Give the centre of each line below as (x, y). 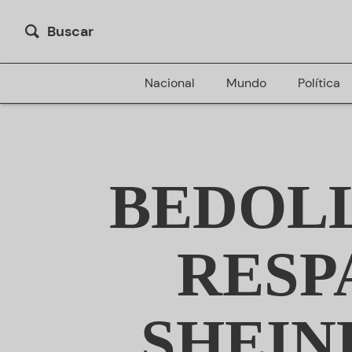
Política (319, 83)
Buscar (70, 31)
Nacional (169, 83)
